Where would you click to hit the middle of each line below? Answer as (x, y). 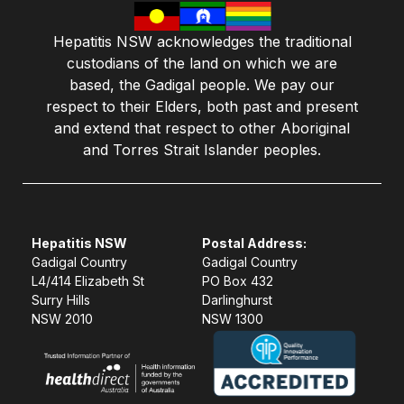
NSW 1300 (233, 318)
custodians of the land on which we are (202, 63)
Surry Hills (61, 299)
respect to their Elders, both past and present (202, 106)
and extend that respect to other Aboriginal (202, 128)
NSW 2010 (62, 318)
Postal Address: (254, 243)
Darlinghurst (237, 299)
